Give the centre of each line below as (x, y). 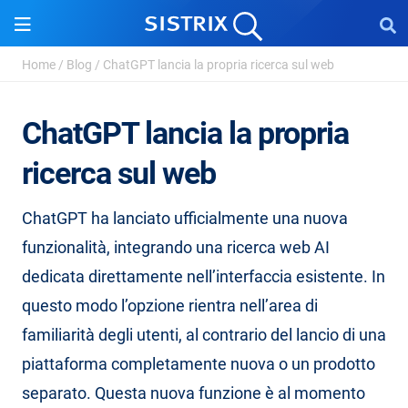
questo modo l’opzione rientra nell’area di (170, 306)
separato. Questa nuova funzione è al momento (194, 393)
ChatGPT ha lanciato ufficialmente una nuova (185, 218)
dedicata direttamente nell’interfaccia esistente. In (204, 276)
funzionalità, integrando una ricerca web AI (176, 247)
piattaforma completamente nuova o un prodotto (199, 364)
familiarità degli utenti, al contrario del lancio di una (204, 335)
